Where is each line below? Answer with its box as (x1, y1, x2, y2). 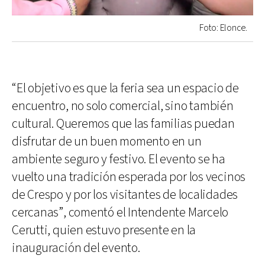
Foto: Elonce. (199, 21, 247, 34)
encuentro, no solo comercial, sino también (12, 97, 234, 115)
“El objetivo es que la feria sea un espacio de (12, 79, 239, 97)
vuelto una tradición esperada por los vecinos (12, 168, 246, 186)
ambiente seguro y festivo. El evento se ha (12, 150, 225, 168)
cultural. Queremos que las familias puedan (12, 115, 235, 132)
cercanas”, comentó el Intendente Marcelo (12, 203, 229, 221)
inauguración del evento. (12, 239, 140, 257)
